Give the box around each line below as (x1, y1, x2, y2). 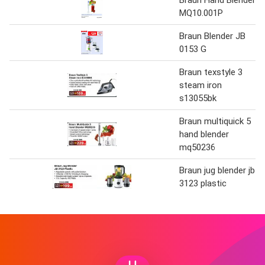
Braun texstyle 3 (179, 67, 243, 78)
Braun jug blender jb (179, 165, 255, 176)
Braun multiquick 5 (179, 116, 251, 127)
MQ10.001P (179, 8, 223, 19)
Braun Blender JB (179, 31, 245, 42)
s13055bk (179, 93, 216, 104)
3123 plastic (179, 178, 227, 189)
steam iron (179, 80, 222, 91)
